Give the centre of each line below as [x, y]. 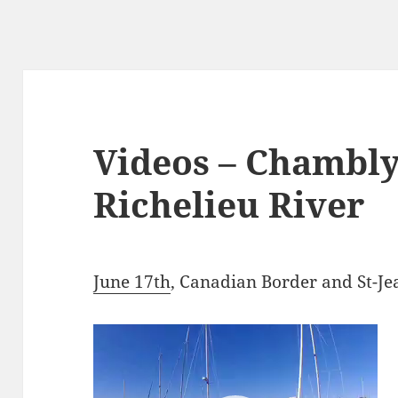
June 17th [132, 282]
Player [119, 365]
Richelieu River [229, 204]
